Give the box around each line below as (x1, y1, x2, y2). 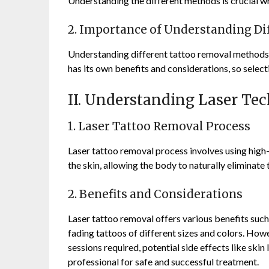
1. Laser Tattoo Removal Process (68, 119, 251, 134)
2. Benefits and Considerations (68, 187, 243, 202)
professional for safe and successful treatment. (68, 256, 259, 268)
